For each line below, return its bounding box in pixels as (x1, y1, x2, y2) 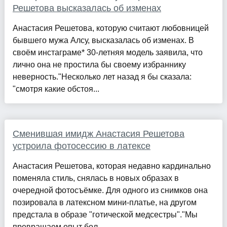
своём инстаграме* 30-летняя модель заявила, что (12, 48, 203, 57)
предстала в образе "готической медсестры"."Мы (12, 210, 198, 219)
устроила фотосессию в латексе (12, 141, 150, 152)
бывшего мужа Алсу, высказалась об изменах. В (12, 36, 194, 45)
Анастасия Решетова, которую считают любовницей (12, 24, 209, 33)
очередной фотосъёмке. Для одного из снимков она (12, 186, 208, 195)
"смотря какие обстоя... (12, 85, 99, 94)
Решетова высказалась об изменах (12, 3, 161, 14)
